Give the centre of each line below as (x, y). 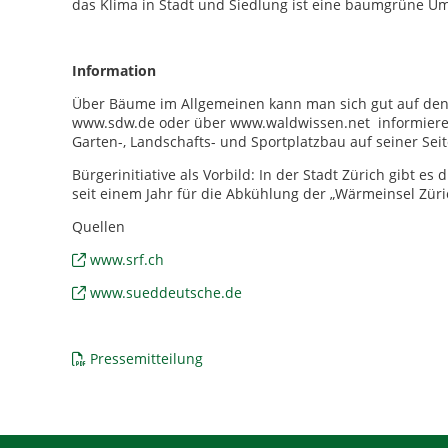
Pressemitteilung (146, 358)
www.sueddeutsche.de (166, 292)
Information (114, 70)
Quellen (98, 226)
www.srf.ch (127, 259)
